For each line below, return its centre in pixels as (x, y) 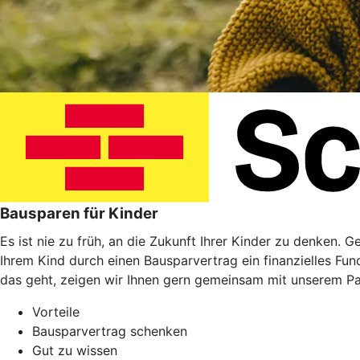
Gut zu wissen (75, 350)
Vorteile (56, 312)
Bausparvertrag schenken (110, 331)
